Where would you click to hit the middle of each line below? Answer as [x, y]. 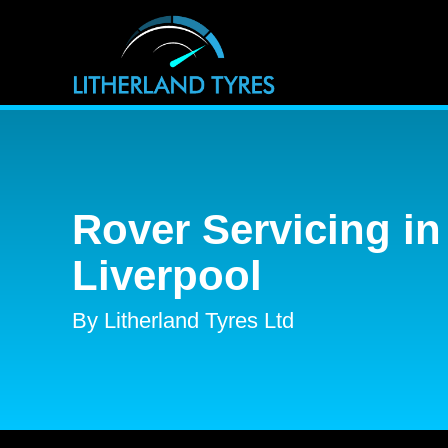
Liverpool [167, 275]
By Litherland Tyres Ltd [183, 320]
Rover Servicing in [256, 229]
